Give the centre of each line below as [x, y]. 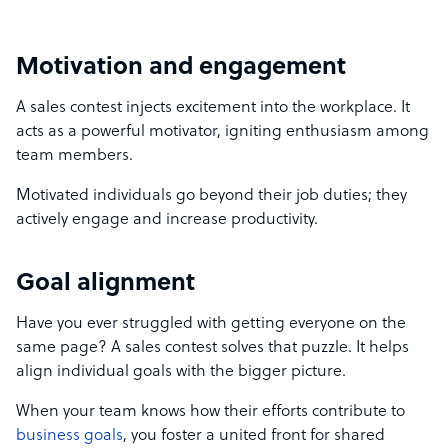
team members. [76, 156]
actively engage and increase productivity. [167, 220]
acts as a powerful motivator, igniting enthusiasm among [222, 132]
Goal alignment [105, 284]
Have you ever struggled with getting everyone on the [211, 324]
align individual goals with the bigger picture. [183, 372]
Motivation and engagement [181, 68]
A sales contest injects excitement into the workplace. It [213, 108]
